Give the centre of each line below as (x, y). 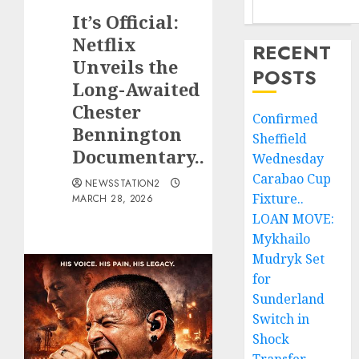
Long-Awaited (136, 89)
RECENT (292, 52)
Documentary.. (138, 156)
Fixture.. (278, 199)
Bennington (127, 134)
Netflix (104, 44)
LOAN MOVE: (294, 219)
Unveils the (125, 67)
